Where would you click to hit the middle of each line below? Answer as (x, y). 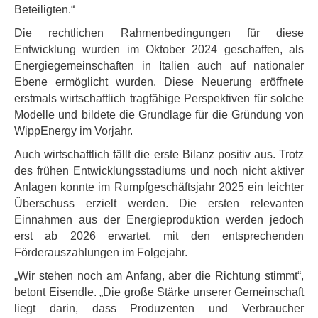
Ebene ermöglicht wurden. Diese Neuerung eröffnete (159, 82)
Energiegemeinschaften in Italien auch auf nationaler (159, 66)
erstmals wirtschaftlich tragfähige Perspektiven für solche (159, 98)
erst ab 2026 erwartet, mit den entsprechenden (159, 236)
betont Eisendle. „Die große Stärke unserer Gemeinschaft (159, 292)
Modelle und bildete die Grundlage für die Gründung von (159, 115)
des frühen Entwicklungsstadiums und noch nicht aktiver (159, 171)
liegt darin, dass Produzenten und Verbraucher (159, 308)
